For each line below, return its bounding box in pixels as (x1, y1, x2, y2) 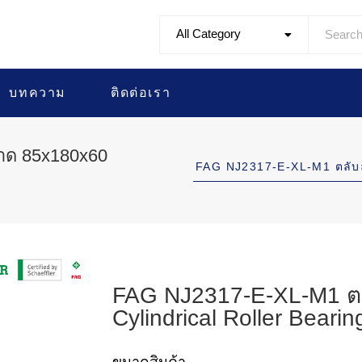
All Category (176, 26, 242, 40)
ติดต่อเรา (111, 86, 171, 99)
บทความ (9, 86, 67, 99)
